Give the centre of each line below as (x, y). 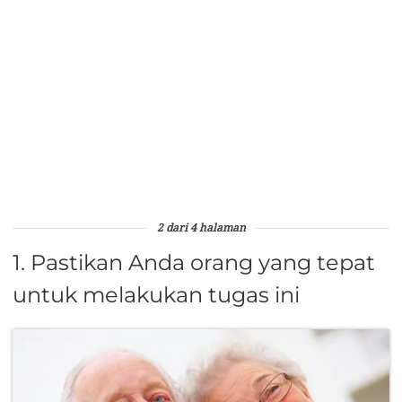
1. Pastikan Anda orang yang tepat (194, 262)
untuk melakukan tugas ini (156, 294)
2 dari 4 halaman (201, 228)
